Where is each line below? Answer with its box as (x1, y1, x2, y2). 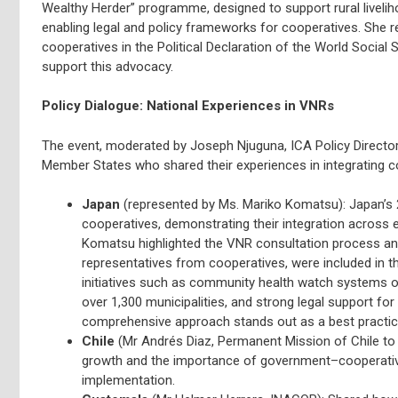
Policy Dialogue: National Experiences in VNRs (42, 98, 334, 114)
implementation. (82, 372, 175, 388)
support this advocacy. (42, 58, 173, 75)
